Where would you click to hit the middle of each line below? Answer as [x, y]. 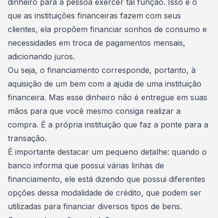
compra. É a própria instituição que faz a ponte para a [108, 125]
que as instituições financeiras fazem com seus [94, 16]
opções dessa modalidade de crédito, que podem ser [105, 193]
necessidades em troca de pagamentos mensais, [97, 43]
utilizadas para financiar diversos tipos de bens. [95, 206]
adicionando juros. [41, 56]
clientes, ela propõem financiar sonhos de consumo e [107, 29]
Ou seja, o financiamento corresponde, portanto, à [102, 70]
